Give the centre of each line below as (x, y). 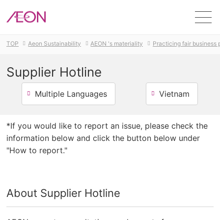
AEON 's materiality (117, 43)
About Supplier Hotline (64, 193)
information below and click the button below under (103, 138)
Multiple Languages (71, 94)
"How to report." (37, 150)
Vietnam (174, 94)
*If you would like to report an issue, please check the (107, 126)
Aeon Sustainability (55, 43)
